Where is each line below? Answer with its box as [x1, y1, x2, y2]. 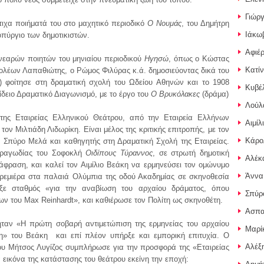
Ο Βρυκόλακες [151, 90, 200, 98]
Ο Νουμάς [147, 19, 182, 28]
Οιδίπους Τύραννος [85, 148, 153, 157]
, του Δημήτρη [181, 19, 230, 28]
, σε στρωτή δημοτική [153, 148, 230, 157]
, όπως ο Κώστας [168, 54, 230, 63]
